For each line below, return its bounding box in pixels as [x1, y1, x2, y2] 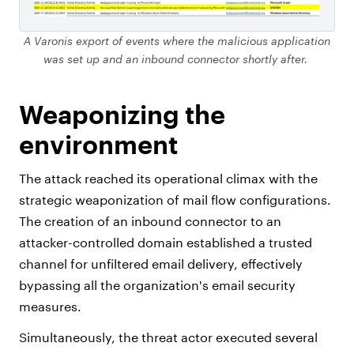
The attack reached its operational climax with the [19, 170, 318, 186]
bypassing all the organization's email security [19, 277, 296, 292]
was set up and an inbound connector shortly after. [43, 51, 311, 66]
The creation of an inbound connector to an [19, 213, 281, 228]
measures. [19, 298, 88, 314]
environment [19, 129, 185, 159]
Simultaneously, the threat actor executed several [19, 329, 318, 345]
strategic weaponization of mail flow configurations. [19, 191, 331, 207]
